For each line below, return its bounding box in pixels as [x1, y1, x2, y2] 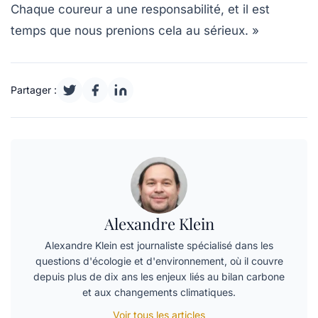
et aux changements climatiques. [82, 285, 236, 298]
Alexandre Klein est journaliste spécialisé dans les [45, 238, 273, 251]
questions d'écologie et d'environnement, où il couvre [35, 254, 283, 267]
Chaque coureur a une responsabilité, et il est [11, 1, 270, 16]
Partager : [11, 83, 57, 96]
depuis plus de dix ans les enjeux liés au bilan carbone [33, 270, 285, 283]
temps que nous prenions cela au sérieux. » [11, 23, 259, 38]
